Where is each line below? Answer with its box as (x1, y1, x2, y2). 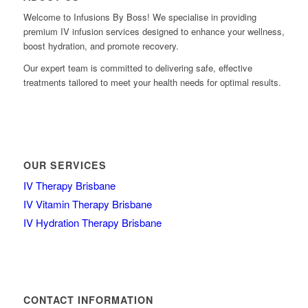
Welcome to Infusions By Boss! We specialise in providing (23, 10, 256, 23)
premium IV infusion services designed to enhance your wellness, (23, 24, 285, 38)
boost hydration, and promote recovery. (23, 38, 179, 52)
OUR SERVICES (23, 158, 107, 173)
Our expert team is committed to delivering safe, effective (23, 61, 252, 75)
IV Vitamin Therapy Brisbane (23, 197, 152, 212)
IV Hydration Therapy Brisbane (23, 215, 162, 230)
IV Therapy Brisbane (23, 178, 115, 193)
